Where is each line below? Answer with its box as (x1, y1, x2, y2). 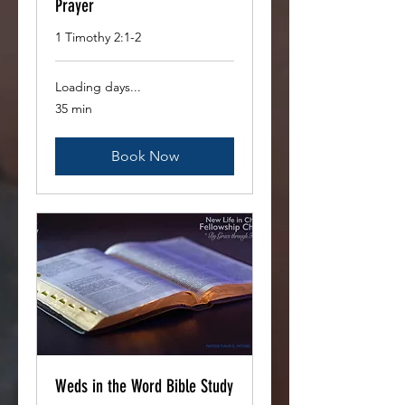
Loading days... (55, 79, 141, 96)
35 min (55, 100, 92, 118)
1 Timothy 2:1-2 (55, 29, 141, 46)
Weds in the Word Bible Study (55, 375, 233, 398)
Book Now (110, 147, 179, 165)
